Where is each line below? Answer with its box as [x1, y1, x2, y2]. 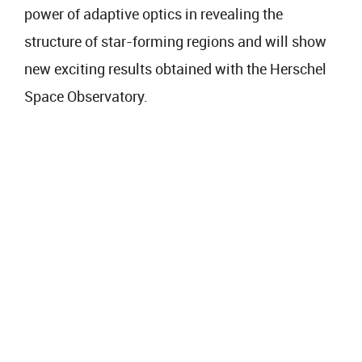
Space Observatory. [24, 86, 148, 106]
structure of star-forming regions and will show [24, 32, 326, 51]
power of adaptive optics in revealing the [24, 4, 283, 23]
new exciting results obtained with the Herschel [24, 59, 326, 78]
